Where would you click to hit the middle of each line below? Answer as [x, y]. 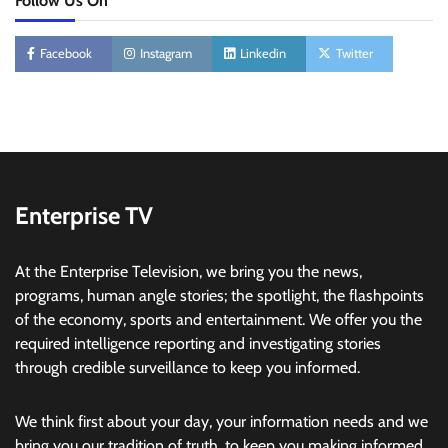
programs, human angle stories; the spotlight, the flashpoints [219, 296]
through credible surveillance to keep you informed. [187, 368]
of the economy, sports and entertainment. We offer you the [218, 320]
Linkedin [263, 54]
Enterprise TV [84, 216]
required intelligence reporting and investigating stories [198, 344]
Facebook [66, 54]
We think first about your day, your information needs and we [221, 422]
